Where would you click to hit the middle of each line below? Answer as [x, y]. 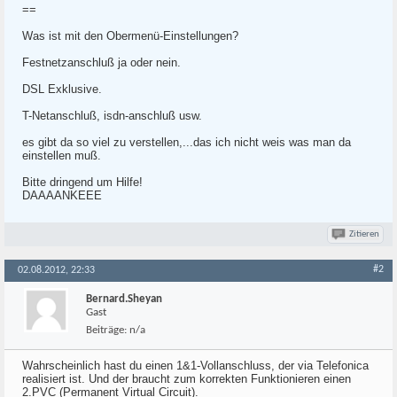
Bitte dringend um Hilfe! [82, 182]
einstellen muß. [62, 156]
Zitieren [364, 234]
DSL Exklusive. [62, 89]
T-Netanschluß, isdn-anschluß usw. [112, 116]
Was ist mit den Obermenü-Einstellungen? [130, 36]
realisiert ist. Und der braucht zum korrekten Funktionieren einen [187, 379]
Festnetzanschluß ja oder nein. [101, 62]
